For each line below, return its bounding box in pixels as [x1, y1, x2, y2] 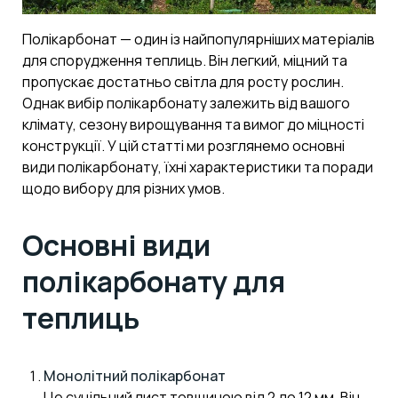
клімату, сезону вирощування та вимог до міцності [22, 115, 364, 135]
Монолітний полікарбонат [44, 366, 226, 386]
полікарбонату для [22, 262, 285, 302]
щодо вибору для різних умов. [22, 179, 225, 199]
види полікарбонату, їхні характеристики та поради [22, 157, 373, 178]
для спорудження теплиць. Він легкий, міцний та [22, 51, 347, 71]
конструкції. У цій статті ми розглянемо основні [22, 136, 345, 156]
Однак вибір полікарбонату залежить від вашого [22, 93, 350, 114]
